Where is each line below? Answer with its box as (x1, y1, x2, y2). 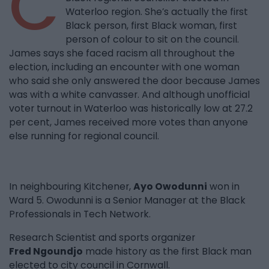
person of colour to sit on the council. (65, 33, 239, 46)
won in (207, 180, 240, 193)
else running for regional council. (9, 130, 159, 143)
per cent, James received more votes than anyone (9, 116, 248, 129)
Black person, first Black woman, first (65, 19, 237, 32)
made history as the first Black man (83, 245, 252, 258)
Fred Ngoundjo (9, 245, 83, 258)
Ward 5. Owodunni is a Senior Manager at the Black (9, 194, 246, 207)
